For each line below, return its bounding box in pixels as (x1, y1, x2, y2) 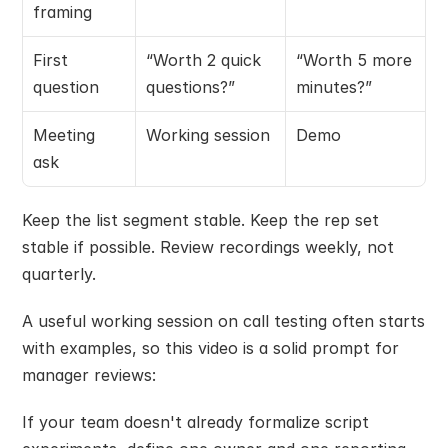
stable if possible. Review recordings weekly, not (22, 236, 394, 257)
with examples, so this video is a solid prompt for (22, 337, 399, 358)
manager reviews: (22, 364, 156, 385)
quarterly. (22, 263, 96, 284)
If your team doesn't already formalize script (22, 411, 369, 432)
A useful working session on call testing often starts (22, 310, 425, 331)
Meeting (33, 124, 95, 145)
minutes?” (296, 76, 372, 97)
